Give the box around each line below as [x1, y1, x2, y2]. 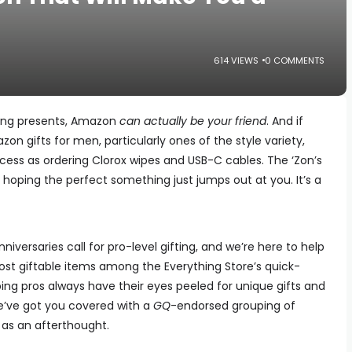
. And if [266, 113, 303, 129]
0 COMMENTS [264, 53, 324, 67]
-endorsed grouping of [170, 298, 295, 313]
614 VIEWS [213, 53, 258, 67]
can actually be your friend [119, 113, 266, 129]
